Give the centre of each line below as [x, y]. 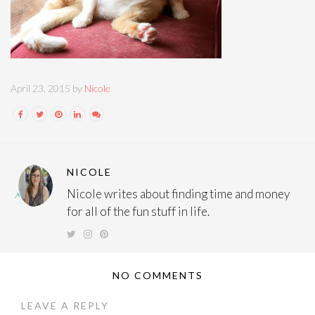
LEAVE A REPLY [65, 306]
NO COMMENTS [157, 276]
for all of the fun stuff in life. [138, 212]
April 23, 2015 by [47, 89]
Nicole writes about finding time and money [178, 194]
